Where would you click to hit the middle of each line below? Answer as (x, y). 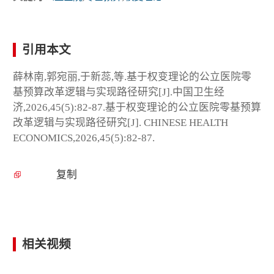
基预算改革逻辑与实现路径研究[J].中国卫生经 (119, 92)
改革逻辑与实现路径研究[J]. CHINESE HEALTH (120, 123)
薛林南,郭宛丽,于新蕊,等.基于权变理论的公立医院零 (132, 77)
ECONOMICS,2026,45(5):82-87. (84, 138)
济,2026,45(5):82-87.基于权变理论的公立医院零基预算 (137, 108)
